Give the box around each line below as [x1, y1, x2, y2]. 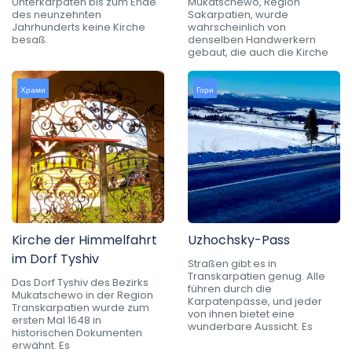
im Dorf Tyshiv [12, 249, 99, 268]
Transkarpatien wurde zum [12, 299, 149, 315]
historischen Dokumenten [12, 324, 142, 340]
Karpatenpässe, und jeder [188, 293, 322, 309]
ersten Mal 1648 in [12, 312, 101, 328]
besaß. [12, 31, 48, 47]
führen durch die [188, 280, 272, 296]
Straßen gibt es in [188, 255, 277, 271]
